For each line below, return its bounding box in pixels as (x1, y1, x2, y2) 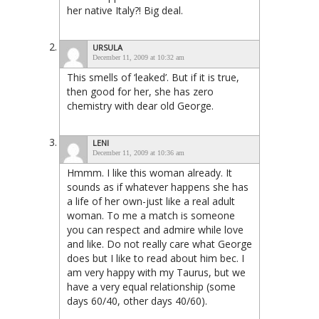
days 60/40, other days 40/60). (67, 293, 207, 308)
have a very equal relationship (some (67, 279, 236, 293)
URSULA (93, 41, 122, 53)
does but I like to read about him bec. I (67, 251, 244, 265)
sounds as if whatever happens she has (67, 179, 249, 194)
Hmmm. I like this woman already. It (67, 165, 232, 179)
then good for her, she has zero (67, 84, 214, 98)
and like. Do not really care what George (67, 236, 252, 251)
